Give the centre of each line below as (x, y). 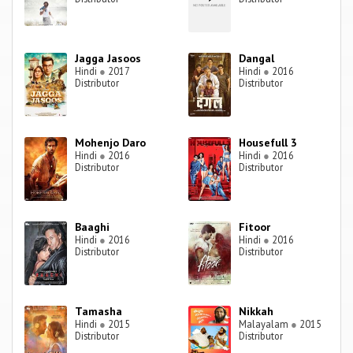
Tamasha (99, 312)
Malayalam (265, 324)
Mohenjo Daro (111, 143)
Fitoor (255, 227)
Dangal (257, 59)
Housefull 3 (268, 143)
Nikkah (256, 312)
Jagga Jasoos (108, 59)
